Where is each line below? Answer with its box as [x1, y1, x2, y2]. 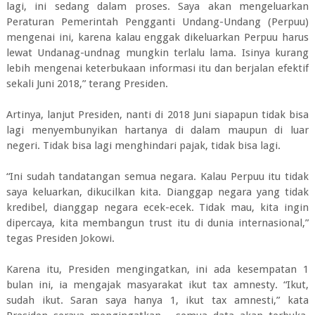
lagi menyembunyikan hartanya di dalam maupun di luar [6, 124, 309, 136]
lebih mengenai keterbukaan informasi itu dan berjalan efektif [6, 62, 309, 75]
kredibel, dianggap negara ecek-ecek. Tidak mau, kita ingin [6, 201, 309, 214]
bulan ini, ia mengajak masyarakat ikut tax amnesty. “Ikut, [6, 278, 309, 291]
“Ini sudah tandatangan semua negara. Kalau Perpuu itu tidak [6, 170, 309, 183]
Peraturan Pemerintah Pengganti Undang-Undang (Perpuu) [6, 15, 309, 28]
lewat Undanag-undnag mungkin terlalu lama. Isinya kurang [6, 46, 309, 59]
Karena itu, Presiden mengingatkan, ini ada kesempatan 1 [6, 263, 309, 276]
